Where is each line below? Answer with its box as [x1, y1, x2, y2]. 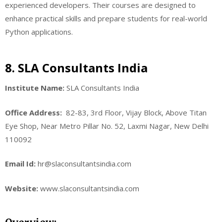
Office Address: [5, 107, 64, 117]
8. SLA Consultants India [5, 59, 148, 76]
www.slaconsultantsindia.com [38, 183, 139, 193]
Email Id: [5, 159, 36, 169]
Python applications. [5, 26, 73, 37]
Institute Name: [5, 83, 66, 93]
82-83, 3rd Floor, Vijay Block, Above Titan [64, 107, 207, 117]
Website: [5, 183, 38, 193]
